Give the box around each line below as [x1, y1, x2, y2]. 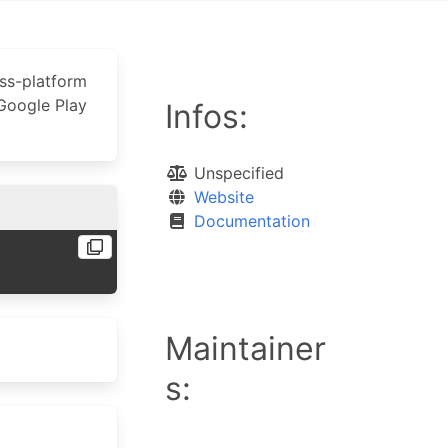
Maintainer [164, 329, 326, 368]
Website [193, 187, 254, 207]
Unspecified [188, 163, 284, 183]
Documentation [193, 211, 310, 231]
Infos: [164, 97, 248, 136]
